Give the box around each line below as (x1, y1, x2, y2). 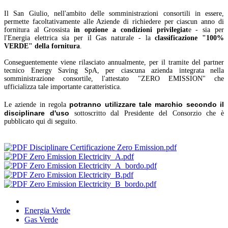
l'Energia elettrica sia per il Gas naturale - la (4, 34, 155, 42)
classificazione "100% (155, 34, 224, 42)
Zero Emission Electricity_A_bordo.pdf (27, 161, 157, 170)
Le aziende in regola (4, 100, 70, 108)
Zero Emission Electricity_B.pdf (27, 170, 133, 179)
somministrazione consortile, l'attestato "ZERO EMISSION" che (4, 74, 224, 82)
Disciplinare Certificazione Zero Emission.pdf (27, 142, 177, 152)
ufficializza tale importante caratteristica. (4, 82, 124, 91)
